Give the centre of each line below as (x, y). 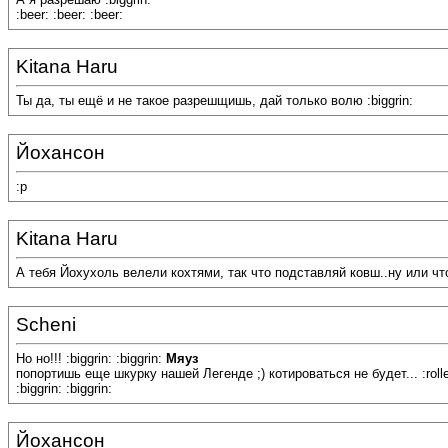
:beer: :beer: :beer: (69, 15)
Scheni (46, 324)
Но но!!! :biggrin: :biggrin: (91, 359)
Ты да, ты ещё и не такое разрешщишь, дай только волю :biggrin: (214, 101)
